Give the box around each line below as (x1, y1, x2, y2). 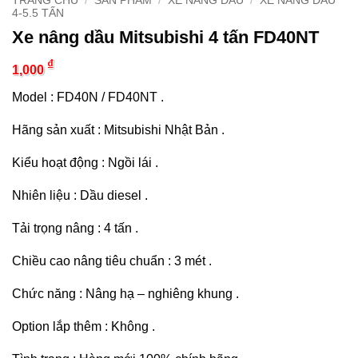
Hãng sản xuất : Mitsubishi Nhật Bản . (12, 122, 225, 137)
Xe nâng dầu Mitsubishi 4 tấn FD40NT (12, 26, 319, 47)
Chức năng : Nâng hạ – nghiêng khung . (12, 286, 239, 300)
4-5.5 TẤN (12, 6, 64, 19)
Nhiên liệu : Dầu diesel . (12, 188, 148, 202)
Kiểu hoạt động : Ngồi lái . (12, 155, 158, 169)
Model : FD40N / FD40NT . (12, 89, 164, 104)
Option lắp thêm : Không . (12, 319, 155, 333)
